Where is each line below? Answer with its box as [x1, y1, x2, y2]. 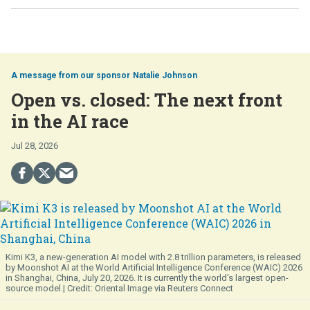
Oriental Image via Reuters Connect [95, 282, 233, 293]
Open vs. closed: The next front [11, 87, 282, 111]
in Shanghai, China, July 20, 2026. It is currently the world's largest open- [6, 272, 289, 283]
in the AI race [11, 109, 129, 133]
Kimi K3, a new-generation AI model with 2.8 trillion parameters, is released [6, 251, 301, 262]
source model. [6, 282, 63, 293]
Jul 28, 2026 [11, 140, 58, 151]
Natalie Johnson [133, 70, 197, 80]
